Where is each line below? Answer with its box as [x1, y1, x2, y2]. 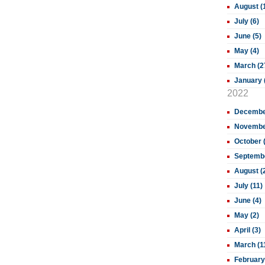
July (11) [234, 182, 263, 190]
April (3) [234, 226, 261, 234]
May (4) [234, 47, 259, 55]
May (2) [234, 211, 259, 219]
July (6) [234, 17, 259, 25]
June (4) [234, 196, 261, 205]
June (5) [234, 32, 261, 40]
